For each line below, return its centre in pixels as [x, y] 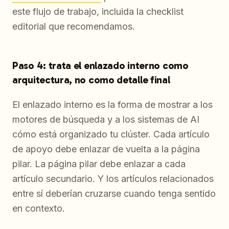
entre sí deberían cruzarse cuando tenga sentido [114, 194]
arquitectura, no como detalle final [91, 80]
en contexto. [39, 209]
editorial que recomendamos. [74, 27]
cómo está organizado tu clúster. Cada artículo [111, 134]
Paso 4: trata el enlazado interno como [100, 66]
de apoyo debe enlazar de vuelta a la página [106, 149]
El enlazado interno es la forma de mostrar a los [112, 105]
